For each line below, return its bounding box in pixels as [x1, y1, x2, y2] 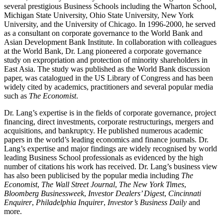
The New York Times [119, 180, 184, 189]
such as [4, 92, 29, 101]
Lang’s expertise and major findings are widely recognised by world [4, 144, 217, 153]
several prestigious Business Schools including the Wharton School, [4, 2, 217, 11]
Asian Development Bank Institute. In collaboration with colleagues [4, 38, 217, 47]
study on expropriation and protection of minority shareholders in [4, 56, 208, 65]
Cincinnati [168, 189, 201, 198]
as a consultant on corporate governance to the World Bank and [4, 29, 203, 38]
